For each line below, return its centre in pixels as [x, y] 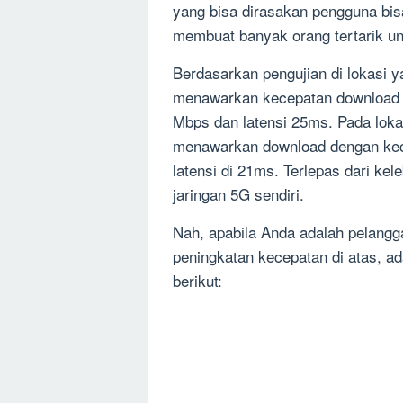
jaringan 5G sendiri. [238, 194]
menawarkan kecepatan [255, 97]
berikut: [197, 281]
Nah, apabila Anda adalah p [264, 232]
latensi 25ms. [288, 121]
